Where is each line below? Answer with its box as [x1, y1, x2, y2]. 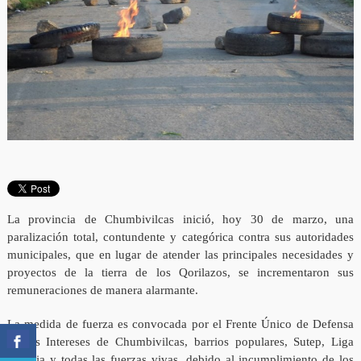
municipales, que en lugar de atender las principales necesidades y [6, 248, 355, 262]
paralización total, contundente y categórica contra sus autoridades [6, 230, 355, 244]
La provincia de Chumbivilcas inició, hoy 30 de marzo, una [6, 213, 355, 226]
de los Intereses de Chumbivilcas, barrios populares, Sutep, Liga [6, 335, 355, 349]
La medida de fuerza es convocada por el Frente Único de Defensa [6, 317, 355, 331]
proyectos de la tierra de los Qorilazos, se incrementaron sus [6, 266, 355, 280]
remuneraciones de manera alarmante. [6, 284, 198, 297]
